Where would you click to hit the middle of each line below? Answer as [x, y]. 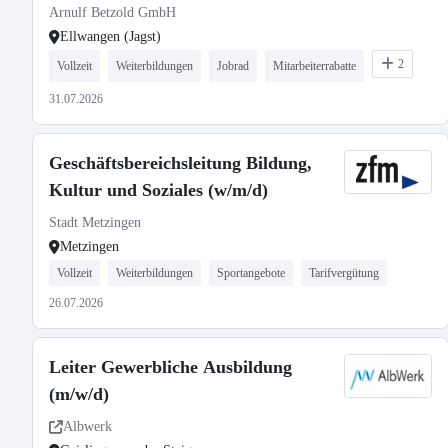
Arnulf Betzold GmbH [112, 12]
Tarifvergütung [344, 273]
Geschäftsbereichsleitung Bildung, [180, 163]
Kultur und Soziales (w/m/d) [158, 190]
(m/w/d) [79, 394]
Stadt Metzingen [95, 222]
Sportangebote [251, 273]
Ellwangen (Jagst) [110, 36]
